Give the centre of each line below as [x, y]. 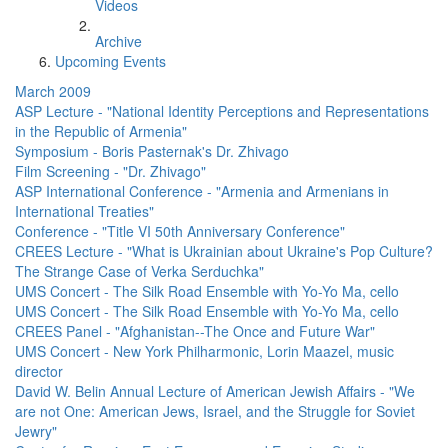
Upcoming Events [110, 61]
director [39, 371]
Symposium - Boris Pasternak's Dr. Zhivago [152, 151]
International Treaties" [84, 211]
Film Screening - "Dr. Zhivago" [110, 171]
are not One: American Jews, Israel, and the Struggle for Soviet [215, 411]
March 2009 [53, 91]
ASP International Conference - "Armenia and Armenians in [202, 191]
